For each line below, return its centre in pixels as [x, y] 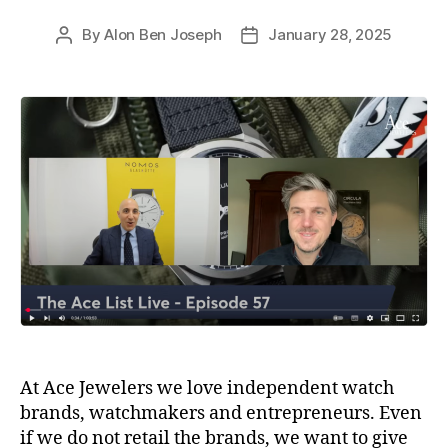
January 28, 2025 [330, 35]
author [86, 58]
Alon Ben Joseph [163, 35]
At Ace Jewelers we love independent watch [207, 388]
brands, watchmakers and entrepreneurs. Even [221, 413]
